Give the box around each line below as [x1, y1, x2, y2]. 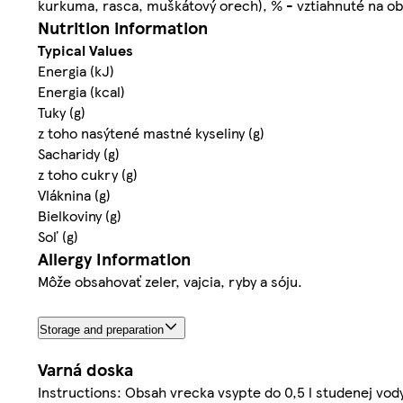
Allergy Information [38, 246, 191, 271]
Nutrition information [38, 14, 208, 40]
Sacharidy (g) [38, 142, 120, 164]
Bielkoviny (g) [38, 204, 121, 226]
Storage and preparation [40, 322, 164, 336]
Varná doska [38, 357, 133, 382]
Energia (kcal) [38, 80, 125, 102]
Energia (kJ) [38, 59, 114, 81]
